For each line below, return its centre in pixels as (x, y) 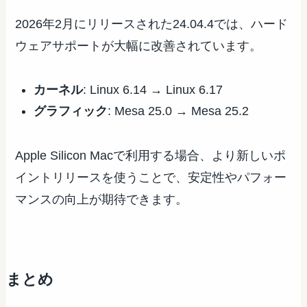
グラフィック (71, 111)
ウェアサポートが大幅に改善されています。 (139, 46)
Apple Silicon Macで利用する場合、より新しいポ (151, 155)
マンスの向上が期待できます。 (102, 199)
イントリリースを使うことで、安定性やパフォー (151, 177)
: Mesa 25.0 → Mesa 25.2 (179, 111)
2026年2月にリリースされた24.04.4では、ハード (152, 24)
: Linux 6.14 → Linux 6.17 (153, 90)
